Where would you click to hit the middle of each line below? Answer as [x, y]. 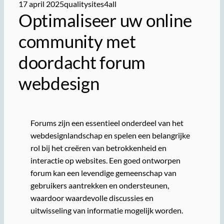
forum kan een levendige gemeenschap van [103, 172]
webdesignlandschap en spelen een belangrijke [110, 135]
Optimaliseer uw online [105, 20]
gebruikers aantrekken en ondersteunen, [99, 185]
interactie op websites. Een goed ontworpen [105, 160]
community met [77, 41]
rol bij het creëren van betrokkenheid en [98, 147]
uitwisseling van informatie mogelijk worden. [106, 210]
